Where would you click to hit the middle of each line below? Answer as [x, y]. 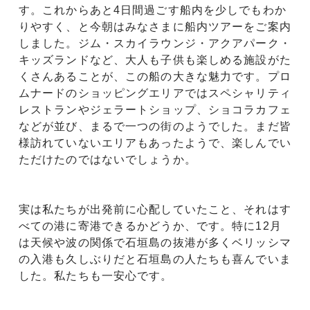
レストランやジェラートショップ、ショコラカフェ [155, 110]
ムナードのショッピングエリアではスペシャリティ [155, 93]
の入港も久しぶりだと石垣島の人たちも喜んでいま [155, 259]
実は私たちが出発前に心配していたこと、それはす [155, 210]
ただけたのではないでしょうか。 [108, 160]
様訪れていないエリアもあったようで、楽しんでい [155, 143]
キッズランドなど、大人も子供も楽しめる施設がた [155, 60]
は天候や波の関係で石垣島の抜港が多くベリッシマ [155, 243]
